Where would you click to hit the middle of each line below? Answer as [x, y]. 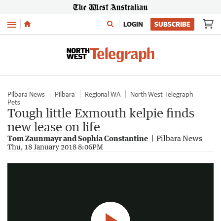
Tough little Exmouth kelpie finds [101, 113]
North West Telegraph [162, 94]
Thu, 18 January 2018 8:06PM [55, 147]
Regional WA [103, 94]
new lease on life [54, 127]
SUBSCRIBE [172, 24]
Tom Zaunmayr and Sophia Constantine [78, 138]
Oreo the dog [58, 147]
